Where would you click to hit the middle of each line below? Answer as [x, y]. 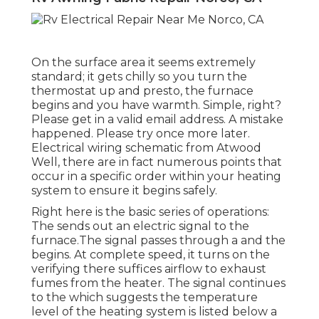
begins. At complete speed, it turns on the [151, 254]
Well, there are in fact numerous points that [157, 162]
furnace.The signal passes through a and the [158, 240]
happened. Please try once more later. [141, 133]
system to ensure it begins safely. [124, 190]
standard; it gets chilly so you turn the [139, 76]
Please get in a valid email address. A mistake [157, 119]
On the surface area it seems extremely [143, 62]
